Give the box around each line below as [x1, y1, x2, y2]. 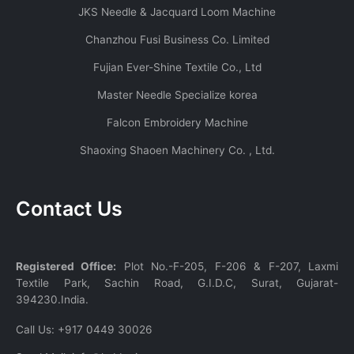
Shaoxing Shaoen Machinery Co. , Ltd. [79, 144, 275, 157]
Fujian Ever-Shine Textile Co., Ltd [92, 61, 262, 74]
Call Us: [16, 322, 58, 336]
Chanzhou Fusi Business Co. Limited [85, 33, 269, 47]
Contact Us [16, 196, 122, 220]
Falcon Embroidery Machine [106, 116, 248, 130]
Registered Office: [16, 259, 117, 273]
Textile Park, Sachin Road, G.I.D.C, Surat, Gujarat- [16, 276, 338, 289]
